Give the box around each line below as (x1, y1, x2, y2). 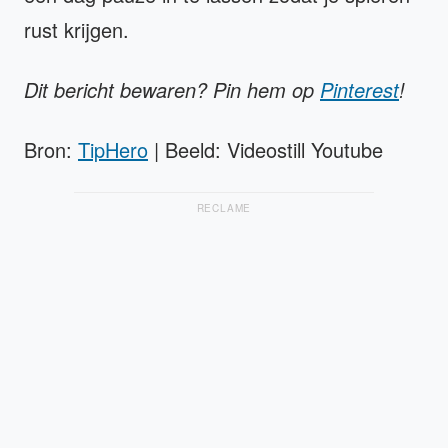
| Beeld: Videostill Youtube (148, 135, 383, 165)
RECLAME (196, 201, 252, 216)
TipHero (78, 135, 148, 165)
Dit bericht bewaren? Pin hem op (24, 75, 320, 105)
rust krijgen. (24, 15, 129, 45)
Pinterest (320, 75, 399, 105)
